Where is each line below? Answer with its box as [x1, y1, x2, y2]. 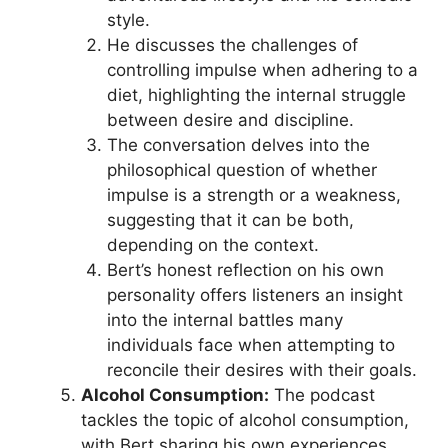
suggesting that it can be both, [106, 210, 354, 230]
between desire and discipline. [106, 110, 354, 130]
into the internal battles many [106, 310, 343, 330]
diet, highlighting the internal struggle [106, 85, 406, 105]
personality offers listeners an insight [106, 285, 403, 305]
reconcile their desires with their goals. [106, 360, 417, 380]
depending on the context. [106, 235, 319, 255]
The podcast [269, 385, 375, 405]
